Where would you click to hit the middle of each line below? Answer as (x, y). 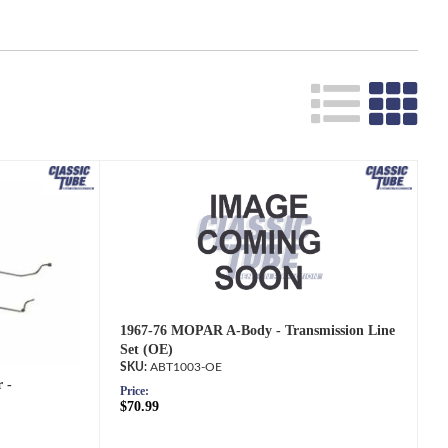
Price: (135, 391)
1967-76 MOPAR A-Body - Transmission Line (258, 330)
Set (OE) (147, 349)
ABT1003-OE (186, 367)
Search (231, 39)
